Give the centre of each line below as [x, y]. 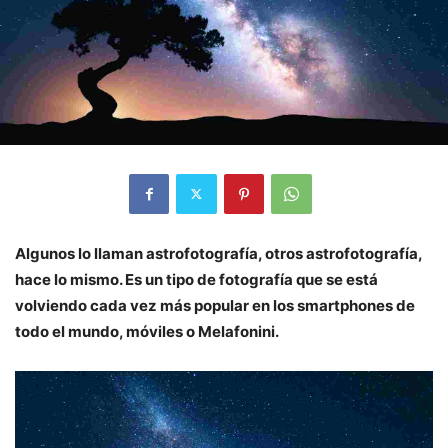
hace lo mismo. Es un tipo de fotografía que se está [196, 279]
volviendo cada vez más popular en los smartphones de [215, 305]
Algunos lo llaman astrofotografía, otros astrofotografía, [218, 253]
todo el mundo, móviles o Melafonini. [147, 331]
